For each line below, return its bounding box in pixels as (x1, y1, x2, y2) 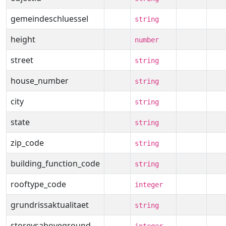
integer (135, 181, 163, 189)
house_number (11, 75, 69, 86)
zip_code (11, 137, 44, 148)
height (11, 34, 35, 45)
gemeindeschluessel (11, 13, 88, 24)
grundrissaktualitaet (11, 199, 89, 210)
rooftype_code (11, 179, 66, 190)
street (11, 54, 33, 66)
